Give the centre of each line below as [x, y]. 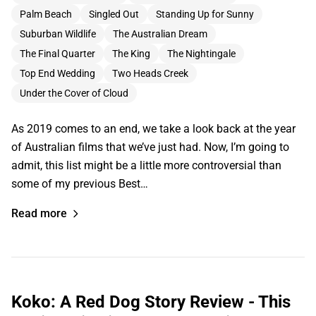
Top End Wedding [57, 73]
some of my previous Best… [80, 183]
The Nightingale [201, 53]
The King [131, 53]
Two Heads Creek [150, 73]
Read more [39, 213]
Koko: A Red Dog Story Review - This [151, 302]
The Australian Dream [160, 34]
